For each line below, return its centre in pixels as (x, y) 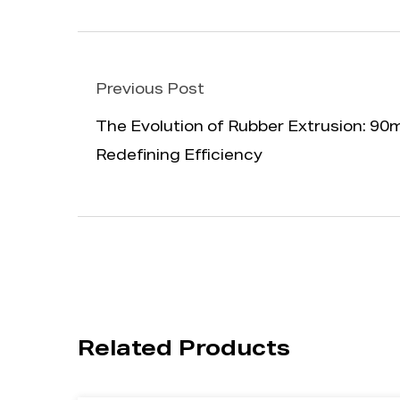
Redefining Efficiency (179, 157)
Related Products (184, 351)
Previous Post (150, 91)
